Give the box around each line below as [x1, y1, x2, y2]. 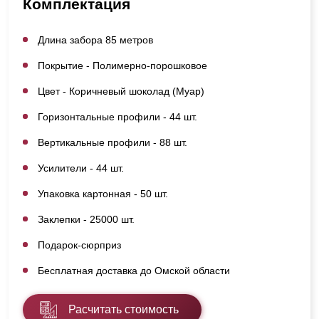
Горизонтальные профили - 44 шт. [38, 110, 197, 122]
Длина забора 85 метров [38, 33, 153, 46]
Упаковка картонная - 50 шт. [38, 187, 168, 199]
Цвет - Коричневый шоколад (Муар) [38, 85, 204, 97]
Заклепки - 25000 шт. [38, 213, 135, 225]
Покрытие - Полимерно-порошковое [38, 59, 207, 71]
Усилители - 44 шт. [38, 162, 124, 174]
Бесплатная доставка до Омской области [38, 264, 230, 276]
